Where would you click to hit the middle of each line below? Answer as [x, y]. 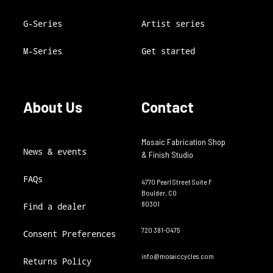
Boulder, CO [159, 193]
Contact [168, 107]
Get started [168, 51]
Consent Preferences [69, 234]
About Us [53, 107]
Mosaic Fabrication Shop [183, 142]
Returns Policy [57, 261]
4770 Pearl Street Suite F [177, 182]
